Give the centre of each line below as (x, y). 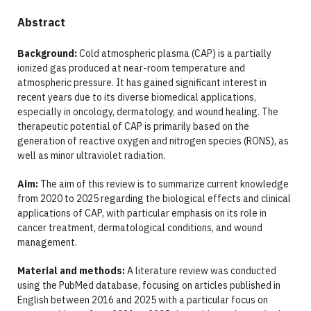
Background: (47, 54)
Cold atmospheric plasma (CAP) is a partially (174, 54)
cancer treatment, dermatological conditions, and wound (140, 228)
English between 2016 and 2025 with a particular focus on (142, 300)
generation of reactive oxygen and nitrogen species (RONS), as (153, 141)
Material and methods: (71, 271)
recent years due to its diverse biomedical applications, (136, 98)
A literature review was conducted (200, 271)
